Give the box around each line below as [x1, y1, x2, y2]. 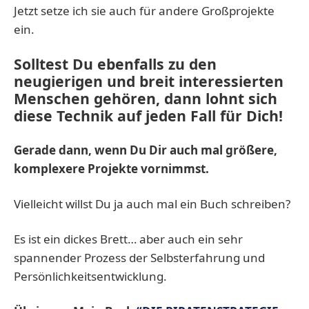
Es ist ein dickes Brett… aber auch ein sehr [14, 230, 243, 247]
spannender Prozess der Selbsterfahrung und [14, 249, 265, 266]
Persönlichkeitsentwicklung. [14, 268, 167, 284]
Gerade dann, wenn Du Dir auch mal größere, [14, 141, 277, 158]
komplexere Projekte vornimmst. [14, 160, 209, 177]
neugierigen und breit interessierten [14, 70, 283, 91]
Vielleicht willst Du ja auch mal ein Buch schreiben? [14, 195, 290, 212]
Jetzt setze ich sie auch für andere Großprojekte [14, 2, 275, 19]
